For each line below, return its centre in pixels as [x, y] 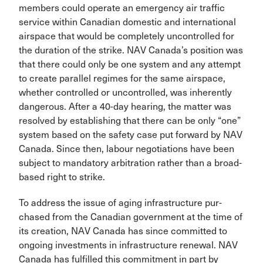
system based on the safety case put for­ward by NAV [131, 135]
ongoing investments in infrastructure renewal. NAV [128, 245]
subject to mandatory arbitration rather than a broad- [130, 163]
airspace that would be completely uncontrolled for [127, 36]
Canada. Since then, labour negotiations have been [127, 149]
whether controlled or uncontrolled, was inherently [125, 92]
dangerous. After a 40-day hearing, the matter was [125, 107]
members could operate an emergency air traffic [122, 8]
